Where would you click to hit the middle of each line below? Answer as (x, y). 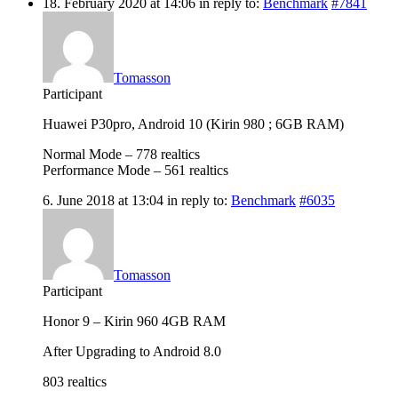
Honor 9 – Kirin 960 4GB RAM (134, 321)
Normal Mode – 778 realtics (121, 154)
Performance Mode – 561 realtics (135, 170)
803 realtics (75, 381)
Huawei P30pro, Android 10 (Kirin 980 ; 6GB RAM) (193, 123)
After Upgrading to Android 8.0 (132, 351)
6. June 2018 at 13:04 (103, 200)
